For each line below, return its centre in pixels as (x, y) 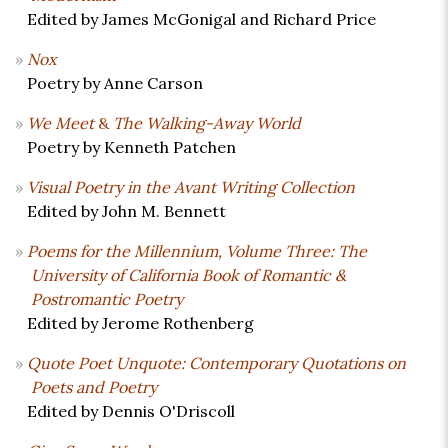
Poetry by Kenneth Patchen (125, 147)
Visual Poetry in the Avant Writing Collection (191, 187)
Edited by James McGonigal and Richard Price (195, 19)
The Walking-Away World (207, 123)
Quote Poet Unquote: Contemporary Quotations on (216, 363)
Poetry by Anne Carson (109, 83)
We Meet (60, 123)
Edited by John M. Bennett (120, 211)
